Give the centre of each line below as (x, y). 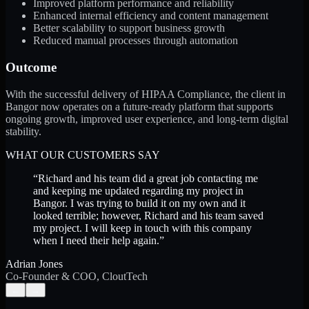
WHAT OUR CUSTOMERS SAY (83, 154)
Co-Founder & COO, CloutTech (77, 276)
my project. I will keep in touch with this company (142, 228)
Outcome (31, 68)
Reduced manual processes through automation (136, 41)
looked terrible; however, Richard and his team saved (148, 215)
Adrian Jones (34, 263)
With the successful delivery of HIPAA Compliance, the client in (146, 94)
